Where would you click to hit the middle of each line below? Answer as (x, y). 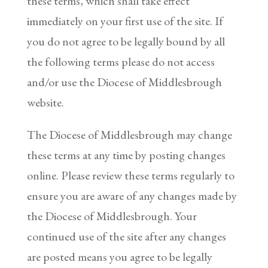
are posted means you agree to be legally (119, 256)
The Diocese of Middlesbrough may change (129, 134)
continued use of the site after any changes (126, 236)
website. (45, 102)
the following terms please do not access (121, 61)
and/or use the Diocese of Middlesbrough (124, 82)
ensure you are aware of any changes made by (132, 195)
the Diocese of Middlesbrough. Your (112, 216)
